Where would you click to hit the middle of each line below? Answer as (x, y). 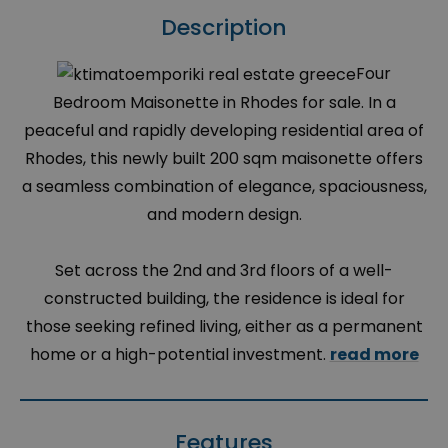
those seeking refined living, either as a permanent (224, 326)
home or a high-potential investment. (179, 354)
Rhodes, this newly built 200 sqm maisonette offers (224, 158)
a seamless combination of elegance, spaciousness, (224, 186)
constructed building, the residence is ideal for (224, 298)
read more (374, 354)
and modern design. (224, 214)
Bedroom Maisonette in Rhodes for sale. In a (224, 102)
